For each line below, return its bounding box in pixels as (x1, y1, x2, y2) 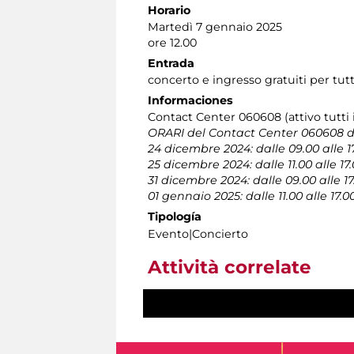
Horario (148, 3, 190, 18)
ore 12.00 (148, 36, 197, 51)
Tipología (148, 209, 201, 224)
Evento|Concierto (148, 227, 248, 242)
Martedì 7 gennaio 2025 (148, 20, 282, 35)
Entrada (148, 56, 194, 71)
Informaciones (148, 93, 233, 108)
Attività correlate (148, 256, 311, 279)
